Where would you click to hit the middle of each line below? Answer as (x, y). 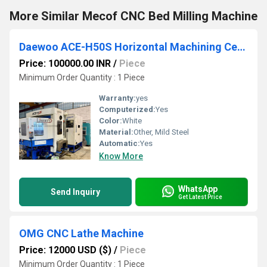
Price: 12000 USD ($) (65, 250)
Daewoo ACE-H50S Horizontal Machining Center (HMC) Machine (241, 47)
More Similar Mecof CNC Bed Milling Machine (133, 16)
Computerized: (127, 109)
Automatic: (119, 143)
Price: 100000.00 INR (65, 63)
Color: (111, 121)
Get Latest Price (200, 197)
